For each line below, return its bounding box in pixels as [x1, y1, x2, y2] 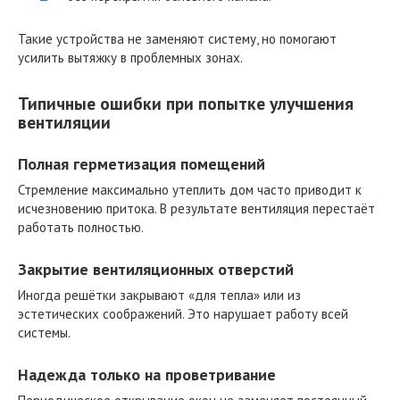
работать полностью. [18, 218, 144, 236]
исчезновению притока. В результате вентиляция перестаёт [18, 199, 375, 217]
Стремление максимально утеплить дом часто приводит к [18, 180, 362, 198]
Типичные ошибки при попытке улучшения [18, 91, 354, 114]
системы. [18, 323, 71, 341]
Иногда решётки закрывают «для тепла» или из [18, 286, 301, 304]
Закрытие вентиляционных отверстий [18, 258, 294, 279]
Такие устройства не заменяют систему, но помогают [18, 30, 337, 48]
